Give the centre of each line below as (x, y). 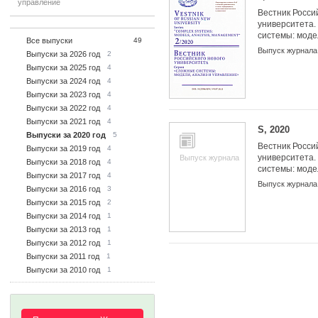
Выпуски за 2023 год (63, 94)
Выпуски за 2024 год (63, 81)
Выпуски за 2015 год (63, 202)
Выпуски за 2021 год (63, 121)
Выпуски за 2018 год (63, 162)
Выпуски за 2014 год (63, 216)
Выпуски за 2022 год (63, 108)
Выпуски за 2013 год (63, 229)
